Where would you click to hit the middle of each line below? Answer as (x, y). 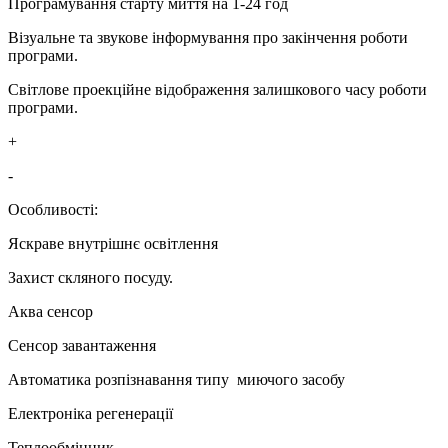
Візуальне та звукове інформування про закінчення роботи (208, 38)
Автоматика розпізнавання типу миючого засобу (176, 380)
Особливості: (53, 210)
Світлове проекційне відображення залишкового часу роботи (217, 90)
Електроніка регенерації (90, 414)
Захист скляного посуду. (90, 278)
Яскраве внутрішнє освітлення (113, 244)
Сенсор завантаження (82, 346)
